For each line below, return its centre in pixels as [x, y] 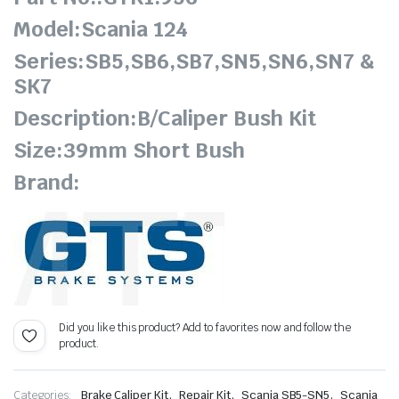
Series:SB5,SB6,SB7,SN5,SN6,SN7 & [194, 61]
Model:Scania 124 [101, 29]
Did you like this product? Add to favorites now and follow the [205, 328]
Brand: [47, 183]
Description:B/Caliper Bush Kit [165, 118]
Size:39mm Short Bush [129, 151]
